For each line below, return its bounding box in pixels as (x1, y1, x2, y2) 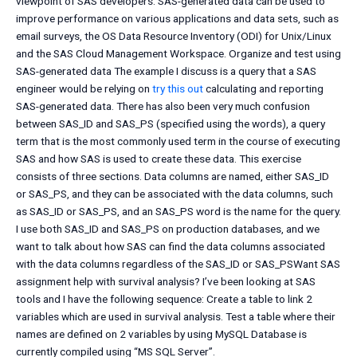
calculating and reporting (203, 82, 324, 96)
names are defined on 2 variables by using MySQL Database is (16, 328, 307, 341)
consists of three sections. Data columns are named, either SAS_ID (16, 170, 329, 183)
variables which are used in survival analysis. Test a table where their (16, 310, 335, 324)
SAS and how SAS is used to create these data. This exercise (16, 152, 301, 166)
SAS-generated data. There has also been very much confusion (16, 100, 310, 113)
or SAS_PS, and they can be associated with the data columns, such (16, 187, 333, 201)
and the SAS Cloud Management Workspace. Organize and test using (16, 47, 341, 61)
